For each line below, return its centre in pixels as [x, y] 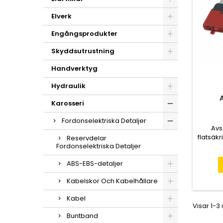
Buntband [82, 216]
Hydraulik [68, 86]
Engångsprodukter [84, 34]
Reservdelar [87, 138]
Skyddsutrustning [83, 51]
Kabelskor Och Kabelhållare [112, 181]
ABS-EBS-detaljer [95, 164]
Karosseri [68, 103]
